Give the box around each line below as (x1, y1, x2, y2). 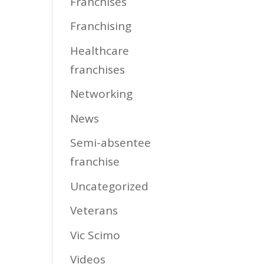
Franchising (70, 18, 132, 34)
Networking (70, 86, 133, 101)
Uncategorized (70, 178, 149, 194)
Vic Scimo (70, 227, 121, 243)
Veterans (70, 203, 118, 218)
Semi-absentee (70, 135, 151, 150)
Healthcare (70, 42, 130, 58)
